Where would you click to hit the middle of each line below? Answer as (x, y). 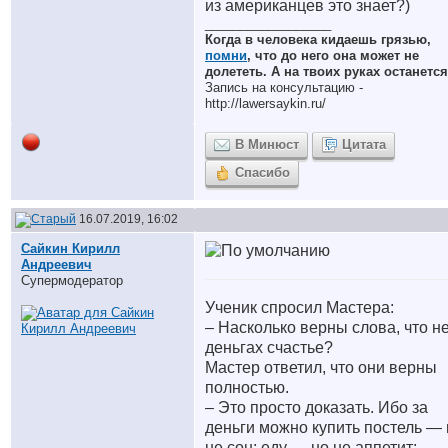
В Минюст (267, 144)
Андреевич (56, 264)
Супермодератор (72, 280)
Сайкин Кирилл (70, 248)
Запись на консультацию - (284, 87)
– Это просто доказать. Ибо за (316, 407)
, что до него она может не (333, 55)
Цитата (364, 144)
